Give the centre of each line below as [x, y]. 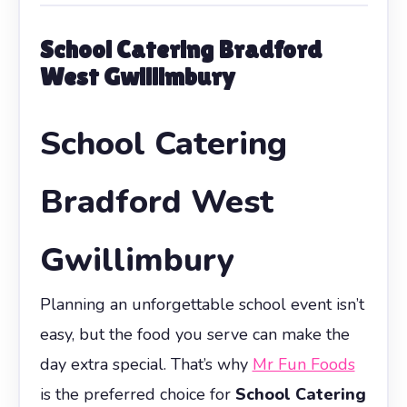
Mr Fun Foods [303, 364]
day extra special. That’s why [146, 364]
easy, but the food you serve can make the [194, 334]
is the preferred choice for [137, 394]
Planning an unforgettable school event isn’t [202, 304]
